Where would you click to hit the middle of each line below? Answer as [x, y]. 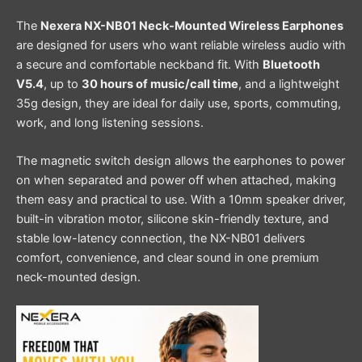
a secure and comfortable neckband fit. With [139, 64]
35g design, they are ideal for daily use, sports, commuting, [179, 103]
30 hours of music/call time [160, 84]
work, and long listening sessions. [110, 122]
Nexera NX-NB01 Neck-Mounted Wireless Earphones [192, 25]
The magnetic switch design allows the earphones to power [181, 160]
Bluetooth [291, 64]
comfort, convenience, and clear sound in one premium [168, 257]
